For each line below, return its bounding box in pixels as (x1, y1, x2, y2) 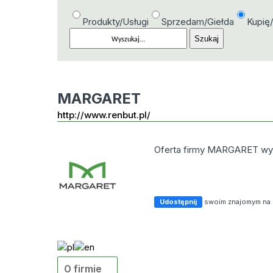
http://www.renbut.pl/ (57, 109, 151, 121)
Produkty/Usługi (82, 16, 149, 27)
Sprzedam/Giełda (161, 16, 235, 27)
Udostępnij (160, 197, 197, 206)
